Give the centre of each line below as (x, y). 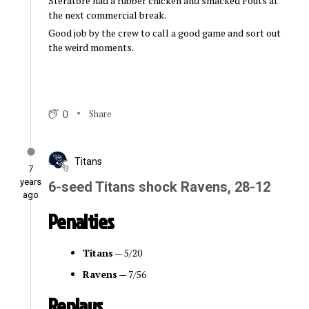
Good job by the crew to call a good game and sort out (164, 33)
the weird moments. (91, 48)
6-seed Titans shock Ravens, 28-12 (159, 187)
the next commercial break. (107, 15)
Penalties (81, 222)
